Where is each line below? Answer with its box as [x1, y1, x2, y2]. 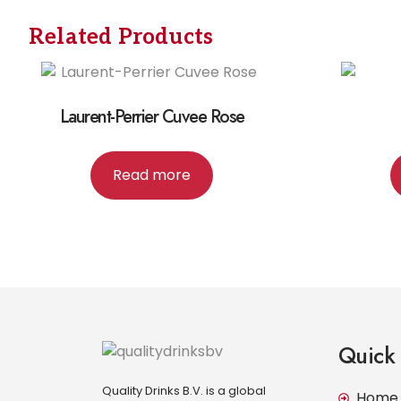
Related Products [29, 23, 214, 50]
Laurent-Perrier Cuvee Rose [59, 104, 244, 131]
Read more [113, 165, 191, 186]
